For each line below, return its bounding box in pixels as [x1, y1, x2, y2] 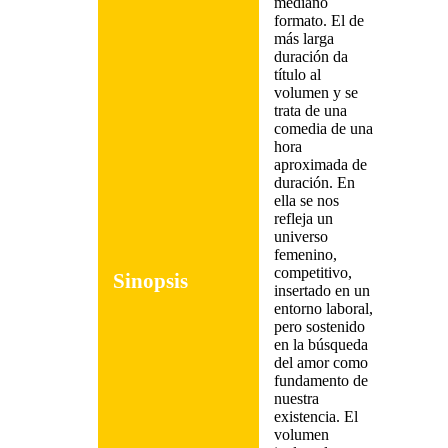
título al [274, 66, 321, 83]
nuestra [274, 390, 319, 407]
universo [274, 228, 328, 245]
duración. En [274, 174, 355, 191]
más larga [274, 30, 334, 47]
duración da [274, 48, 348, 65]
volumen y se [274, 84, 358, 101]
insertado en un [274, 282, 370, 299]
